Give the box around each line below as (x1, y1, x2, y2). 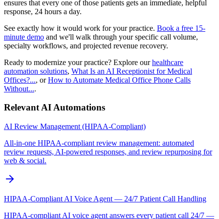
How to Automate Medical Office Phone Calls (48, 75, 191, 84)
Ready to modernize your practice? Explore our (4, 58, 152, 66)
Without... (4, 84, 34, 93)
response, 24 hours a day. (4, 7, 82, 16)
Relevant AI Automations (4, 102, 105, 113)
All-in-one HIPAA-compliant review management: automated (4, 139, 194, 148)
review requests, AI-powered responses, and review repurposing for (4, 148, 212, 156)
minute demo (4, 32, 44, 41)
